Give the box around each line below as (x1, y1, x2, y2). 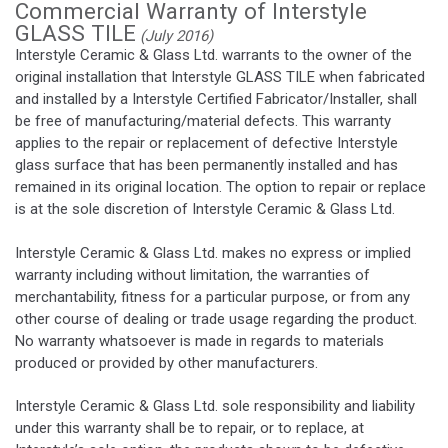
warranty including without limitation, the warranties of (15, 265, 370, 284)
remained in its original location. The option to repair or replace (15, 178, 426, 197)
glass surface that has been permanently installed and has (15, 156, 398, 175)
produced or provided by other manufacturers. (15, 353, 318, 372)
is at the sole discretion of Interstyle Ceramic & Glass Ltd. (15, 200, 395, 219)
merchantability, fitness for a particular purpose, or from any (15, 287, 410, 306)
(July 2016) (136, 27, 213, 46)
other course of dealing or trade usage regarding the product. (15, 309, 417, 328)
